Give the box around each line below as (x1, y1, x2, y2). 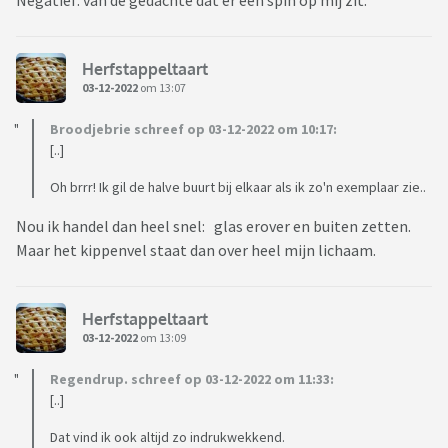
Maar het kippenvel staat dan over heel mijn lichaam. (16, 240, 376, 261)
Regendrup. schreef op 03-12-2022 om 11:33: (50, 370, 334, 389)
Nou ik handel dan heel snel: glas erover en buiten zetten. (16, 216, 411, 237)
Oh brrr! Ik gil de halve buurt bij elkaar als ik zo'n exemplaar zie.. (50, 178, 426, 197)
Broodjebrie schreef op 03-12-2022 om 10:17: (50, 120, 337, 139)
